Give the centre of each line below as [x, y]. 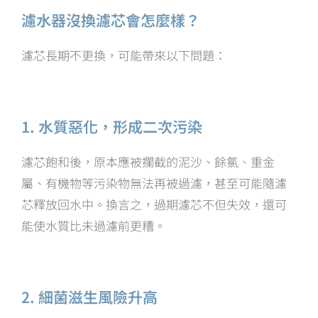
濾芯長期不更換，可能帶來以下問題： [124, 55]
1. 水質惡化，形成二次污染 [112, 127]
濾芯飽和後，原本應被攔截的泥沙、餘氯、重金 [148, 162]
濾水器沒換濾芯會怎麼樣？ [111, 20]
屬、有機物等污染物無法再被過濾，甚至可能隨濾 [154, 183]
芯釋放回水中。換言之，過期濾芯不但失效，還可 [154, 204]
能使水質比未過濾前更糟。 [94, 226]
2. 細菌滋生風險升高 [89, 297]
